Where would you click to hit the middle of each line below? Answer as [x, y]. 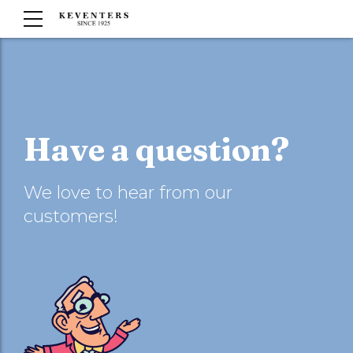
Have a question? [156, 149]
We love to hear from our [128, 192]
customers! [71, 216]
